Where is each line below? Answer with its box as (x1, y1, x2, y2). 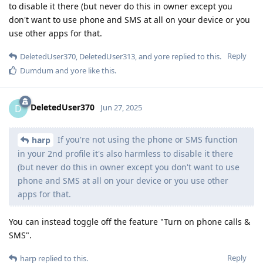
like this (86, 65, 114, 76)
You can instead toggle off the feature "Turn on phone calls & (9, 216, 250, 228)
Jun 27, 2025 (100, 102, 142, 113)
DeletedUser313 (79, 50, 135, 62)
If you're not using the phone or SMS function (55, 133, 238, 145)
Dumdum (20, 65, 53, 76)
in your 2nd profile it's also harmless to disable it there (18, 148, 233, 160)
